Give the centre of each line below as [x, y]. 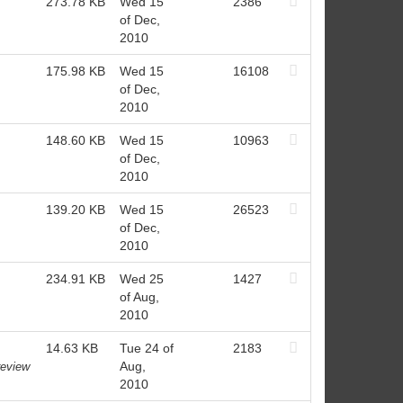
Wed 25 [141, 278]
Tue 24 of [146, 348]
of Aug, [139, 296]
